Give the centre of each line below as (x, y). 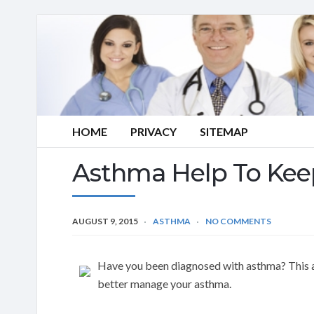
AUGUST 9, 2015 (105, 221)
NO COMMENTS (238, 221)
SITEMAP (224, 131)
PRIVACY (153, 131)
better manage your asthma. (164, 283)
